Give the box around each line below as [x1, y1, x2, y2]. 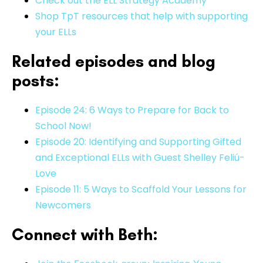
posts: [12, 70, 59, 90]
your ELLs [35, 25, 76, 39]
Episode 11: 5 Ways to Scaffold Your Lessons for [35, 182, 247, 196]
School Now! [35, 119, 92, 133]
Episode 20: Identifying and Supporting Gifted [35, 134, 241, 149]
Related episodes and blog [12, 50, 215, 71]
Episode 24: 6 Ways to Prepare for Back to [35, 103, 229, 117]
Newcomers [35, 198, 91, 212]
